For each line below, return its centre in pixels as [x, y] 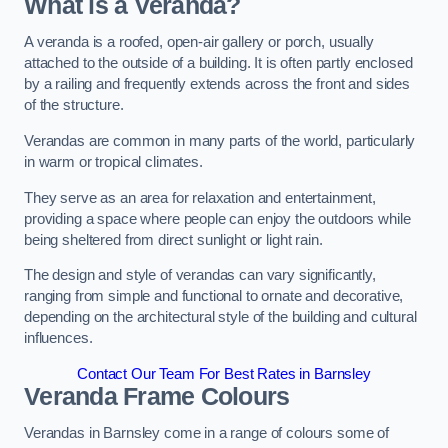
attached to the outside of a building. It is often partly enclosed [218, 63]
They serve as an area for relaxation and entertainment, [200, 197]
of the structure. [74, 105]
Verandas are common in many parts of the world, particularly [220, 141]
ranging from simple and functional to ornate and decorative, [214, 296]
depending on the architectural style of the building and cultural [220, 317]
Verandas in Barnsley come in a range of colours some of [207, 433]
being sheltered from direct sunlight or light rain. [173, 239]
